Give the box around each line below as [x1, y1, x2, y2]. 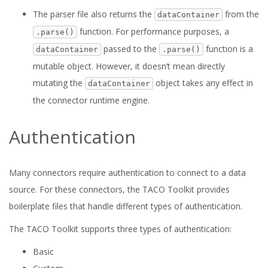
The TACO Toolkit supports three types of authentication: [9, 223, 232, 234]
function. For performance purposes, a [77, 26, 229, 37]
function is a [203, 43, 253, 54]
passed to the [101, 43, 159, 54]
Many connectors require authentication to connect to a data [9, 167, 246, 178]
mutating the [33, 77, 85, 89]
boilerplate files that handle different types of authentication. [9, 200, 242, 212]
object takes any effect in [153, 77, 253, 89]
